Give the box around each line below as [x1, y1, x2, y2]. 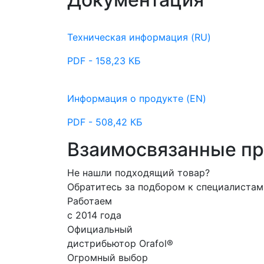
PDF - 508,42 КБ [67, 116, 143, 128]
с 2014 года [67, 209, 121, 221]
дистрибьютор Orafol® [67, 237, 173, 249]
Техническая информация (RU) [67, 31, 211, 43]
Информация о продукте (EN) [67, 93, 206, 104]
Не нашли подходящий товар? [67, 167, 210, 179]
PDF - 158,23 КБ [67, 55, 141, 67]
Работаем [67, 195, 112, 207]
